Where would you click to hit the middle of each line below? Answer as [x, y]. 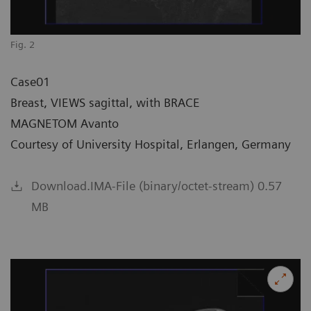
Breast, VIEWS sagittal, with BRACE [105, 102]
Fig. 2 [23, 44]
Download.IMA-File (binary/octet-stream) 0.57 [157, 185]
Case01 [30, 81]
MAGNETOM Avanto [65, 123]
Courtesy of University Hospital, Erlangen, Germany [151, 144]
